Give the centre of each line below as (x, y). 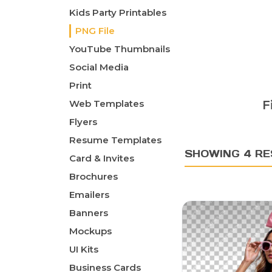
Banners (89, 213)
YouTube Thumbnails (120, 49)
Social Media (99, 67)
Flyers (83, 122)
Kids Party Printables (118, 13)
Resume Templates (115, 140)
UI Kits (84, 250)
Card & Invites (102, 158)
